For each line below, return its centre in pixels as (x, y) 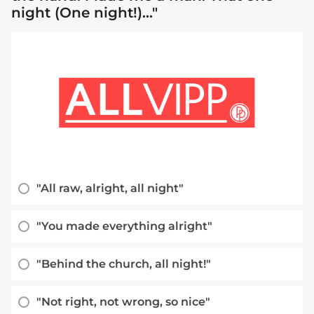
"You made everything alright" (124, 226)
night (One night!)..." (84, 13)
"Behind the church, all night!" (124, 264)
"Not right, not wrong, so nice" (123, 302)
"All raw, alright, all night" (110, 189)
